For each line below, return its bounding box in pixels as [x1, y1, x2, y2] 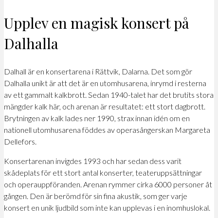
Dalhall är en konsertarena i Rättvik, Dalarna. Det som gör [4, 67, 192, 76]
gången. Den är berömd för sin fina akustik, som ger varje [4, 191, 187, 200]
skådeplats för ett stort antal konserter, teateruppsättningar [4, 168, 202, 177]
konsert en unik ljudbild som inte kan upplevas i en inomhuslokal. [4, 203, 210, 212]
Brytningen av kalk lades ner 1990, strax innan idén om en [4, 113, 190, 123]
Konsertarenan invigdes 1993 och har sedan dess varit [4, 156, 182, 165]
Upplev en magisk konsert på [4, 13, 189, 33]
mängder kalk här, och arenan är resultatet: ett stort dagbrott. [4, 102, 205, 111]
